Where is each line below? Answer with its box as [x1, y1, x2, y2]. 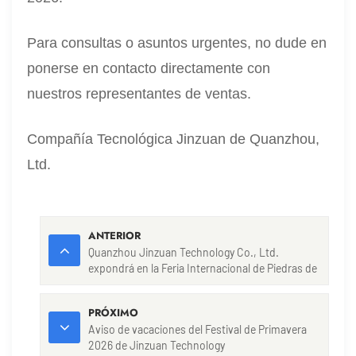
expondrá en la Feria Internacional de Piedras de [88, 261, 318, 275]
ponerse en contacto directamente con [27, 60, 271, 76]
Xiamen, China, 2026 [88, 277, 188, 291]
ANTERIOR [88, 227, 141, 243]
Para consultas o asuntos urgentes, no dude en [27, 34, 327, 51]
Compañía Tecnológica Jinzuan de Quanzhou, [27, 130, 320, 147]
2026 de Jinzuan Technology [88, 338, 226, 352]
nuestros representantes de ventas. [27, 85, 252, 102]
